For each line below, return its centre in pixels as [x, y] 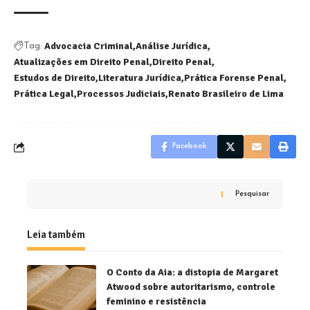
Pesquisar [252, 194]
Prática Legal [44, 94]
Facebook [190, 147]
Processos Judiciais [121, 94]
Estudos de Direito [55, 78]
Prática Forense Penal [234, 78]
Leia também [56, 235]
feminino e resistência [156, 302]
